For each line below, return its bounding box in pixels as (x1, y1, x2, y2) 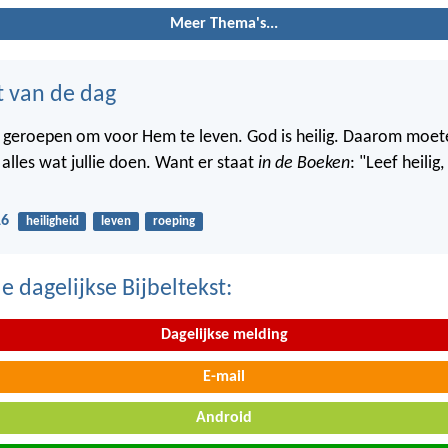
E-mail (203, 368, 245, 385)
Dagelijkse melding (160, 326, 288, 343)
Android (196, 410, 252, 427)
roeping (152, 215, 195, 229)
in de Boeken (258, 154, 350, 174)
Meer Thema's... (170, 15, 278, 32)
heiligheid (25, 215, 79, 229)
